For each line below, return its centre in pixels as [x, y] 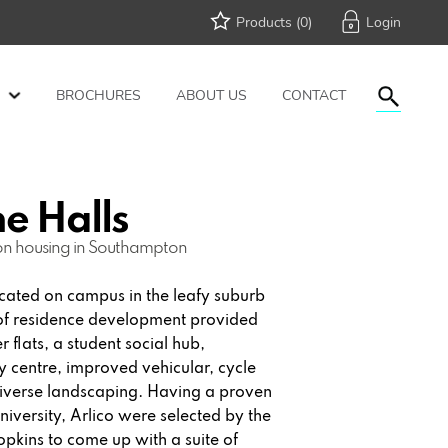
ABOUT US [211, 95]
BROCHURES [98, 95]
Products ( [268, 22]
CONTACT [314, 95]
